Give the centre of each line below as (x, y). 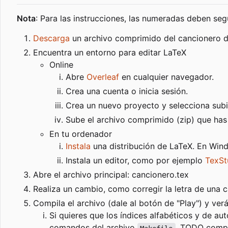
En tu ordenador (81, 134)
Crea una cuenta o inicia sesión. (127, 91)
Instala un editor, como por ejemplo (135, 161)
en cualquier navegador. (166, 77)
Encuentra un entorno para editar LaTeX (110, 53)
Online (61, 65)
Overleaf (103, 77)
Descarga (51, 38)
